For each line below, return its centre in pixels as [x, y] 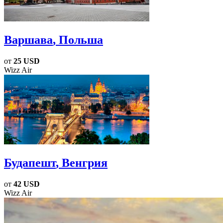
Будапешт [30, 163]
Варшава [28, 40]
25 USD [27, 61]
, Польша [78, 40]
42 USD [27, 184]
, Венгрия [82, 163]
